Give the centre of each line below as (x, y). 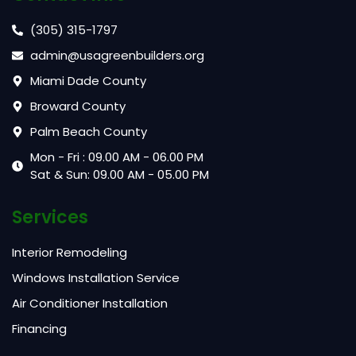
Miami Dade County (88, 81)
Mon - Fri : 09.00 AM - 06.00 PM (116, 157)
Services (50, 217)
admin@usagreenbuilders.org (117, 55)
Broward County (77, 106)
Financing (39, 329)
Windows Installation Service (96, 278)
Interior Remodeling (70, 252)
